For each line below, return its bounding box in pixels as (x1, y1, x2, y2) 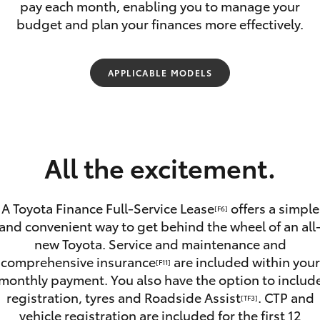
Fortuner (16, 100, 59, 115)
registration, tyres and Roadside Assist (6, 288, 241, 306)
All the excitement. (44, 149, 276, 185)
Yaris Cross (234, 100, 285, 115)
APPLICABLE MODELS (107, 66, 213, 79)
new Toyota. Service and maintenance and (34, 234, 286, 253)
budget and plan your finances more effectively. (16, 14, 304, 33)
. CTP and (257, 288, 314, 306)
